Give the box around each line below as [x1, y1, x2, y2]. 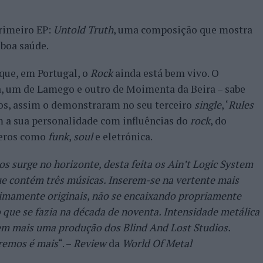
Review [73, 237, 106, 250]
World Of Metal [122, 237, 192, 250]
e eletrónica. [93, 130, 153, 143]
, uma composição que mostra [113, 23, 252, 36]
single [194, 98, 221, 112]
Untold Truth [51, 23, 113, 36]
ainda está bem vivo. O [113, 66, 219, 80]
